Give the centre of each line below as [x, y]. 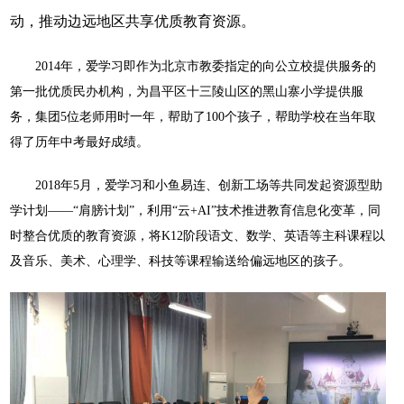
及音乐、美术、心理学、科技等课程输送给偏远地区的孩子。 [180, 262]
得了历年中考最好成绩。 [79, 142]
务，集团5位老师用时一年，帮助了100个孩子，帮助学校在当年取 [193, 117]
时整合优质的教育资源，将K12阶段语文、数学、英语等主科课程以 [197, 236]
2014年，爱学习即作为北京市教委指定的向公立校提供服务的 [205, 67]
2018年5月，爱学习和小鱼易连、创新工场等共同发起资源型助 [208, 186]
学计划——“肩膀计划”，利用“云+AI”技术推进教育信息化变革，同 [195, 211]
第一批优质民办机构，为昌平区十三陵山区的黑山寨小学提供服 [186, 92]
